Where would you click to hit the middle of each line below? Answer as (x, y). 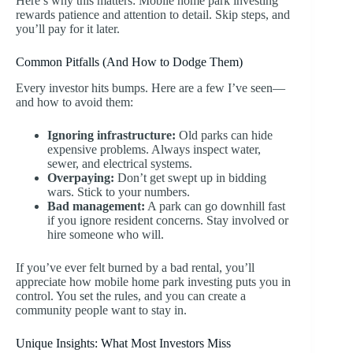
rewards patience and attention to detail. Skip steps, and (153, 15)
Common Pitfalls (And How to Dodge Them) (129, 62)
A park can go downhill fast (215, 206)
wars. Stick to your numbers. (119, 192)
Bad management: (96, 206)
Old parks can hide (224, 136)
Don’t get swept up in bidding (190, 178)
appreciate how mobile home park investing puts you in (153, 282)
